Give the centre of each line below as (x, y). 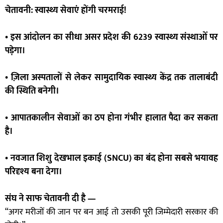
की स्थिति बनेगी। (32, 91)
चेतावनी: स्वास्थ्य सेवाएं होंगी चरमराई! (66, 11)
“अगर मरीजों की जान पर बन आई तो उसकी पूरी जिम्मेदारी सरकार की (111, 212)
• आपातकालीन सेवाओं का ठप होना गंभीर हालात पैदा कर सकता (111, 118)
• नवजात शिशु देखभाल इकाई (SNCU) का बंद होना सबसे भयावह (111, 159)
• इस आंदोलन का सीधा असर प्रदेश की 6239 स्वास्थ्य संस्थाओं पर (111, 38)
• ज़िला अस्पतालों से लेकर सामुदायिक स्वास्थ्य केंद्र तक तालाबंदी (111, 78)
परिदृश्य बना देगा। (34, 172)
